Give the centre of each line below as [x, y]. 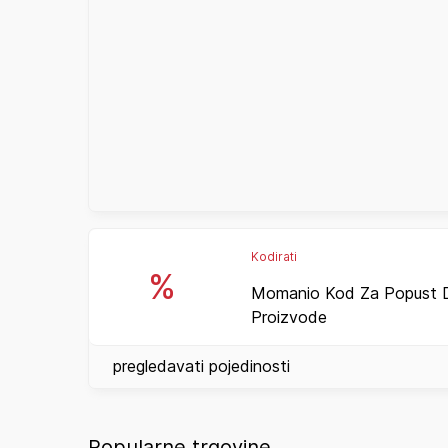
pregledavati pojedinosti [201, 365]
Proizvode [288, 316]
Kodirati [273, 257]
